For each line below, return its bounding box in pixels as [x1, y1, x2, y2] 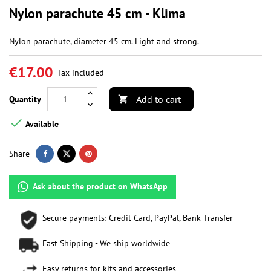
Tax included [57, 67, 104, 79]
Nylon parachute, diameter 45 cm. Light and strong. [9, 36, 199, 47]
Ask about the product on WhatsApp [33, 181, 168, 192]
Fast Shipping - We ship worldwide [42, 238, 170, 249]
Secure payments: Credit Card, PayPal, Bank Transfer [42, 212, 233, 224]
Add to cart [136, 93, 181, 106]
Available [24, 118, 59, 129]
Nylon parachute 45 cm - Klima [9, 5, 186, 22]
